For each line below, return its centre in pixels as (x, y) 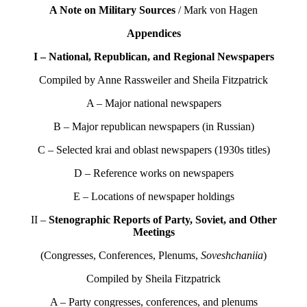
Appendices (153, 34)
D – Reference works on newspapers (153, 173)
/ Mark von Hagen (217, 10)
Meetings (153, 232)
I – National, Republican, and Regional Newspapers (153, 57)
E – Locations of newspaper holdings (153, 197)
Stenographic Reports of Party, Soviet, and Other (162, 220)
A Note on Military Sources (112, 10)
